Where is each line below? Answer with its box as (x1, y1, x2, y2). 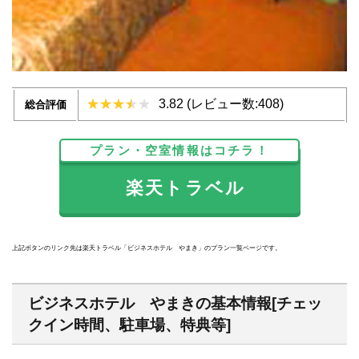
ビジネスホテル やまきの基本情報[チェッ (28, 295, 322, 313)
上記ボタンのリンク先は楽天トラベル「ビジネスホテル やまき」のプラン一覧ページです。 (12, 244, 281, 252)
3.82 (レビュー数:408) (159, 96, 284, 111)
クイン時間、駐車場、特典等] (28, 317, 231, 334)
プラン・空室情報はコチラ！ (90, 143, 269, 157)
